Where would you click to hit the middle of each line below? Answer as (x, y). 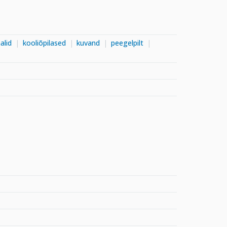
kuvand (88, 43)
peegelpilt (127, 43)
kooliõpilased (44, 43)
